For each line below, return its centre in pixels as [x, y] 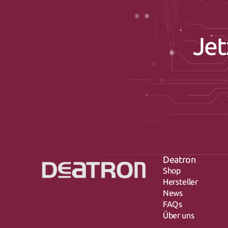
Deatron [179, 160]
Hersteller [180, 182]
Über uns [179, 216]
